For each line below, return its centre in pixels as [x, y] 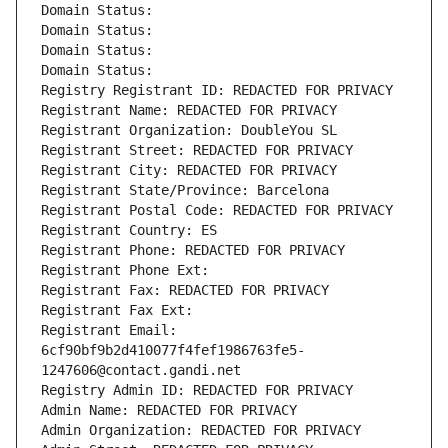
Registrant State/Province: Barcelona [185, 190]
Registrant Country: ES [129, 230]
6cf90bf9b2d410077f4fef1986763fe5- [173, 350]
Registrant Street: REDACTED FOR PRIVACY [197, 150]
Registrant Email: [109, 330]
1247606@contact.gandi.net [141, 370]
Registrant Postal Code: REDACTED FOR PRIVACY [217, 210]
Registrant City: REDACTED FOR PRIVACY [189, 170]
